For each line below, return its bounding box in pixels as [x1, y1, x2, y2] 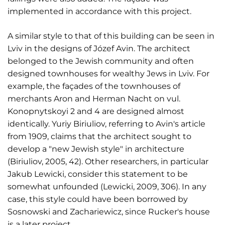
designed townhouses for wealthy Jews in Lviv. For [8, 69, 209, 78]
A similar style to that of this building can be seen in [8, 31, 214, 41]
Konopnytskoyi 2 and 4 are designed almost [8, 106, 184, 116]
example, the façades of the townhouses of [8, 81, 180, 91]
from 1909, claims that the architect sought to [8, 132, 191, 141]
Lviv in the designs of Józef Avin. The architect [8, 44, 190, 53]
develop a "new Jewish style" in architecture [8, 144, 184, 154]
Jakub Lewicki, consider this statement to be [8, 169, 188, 179]
